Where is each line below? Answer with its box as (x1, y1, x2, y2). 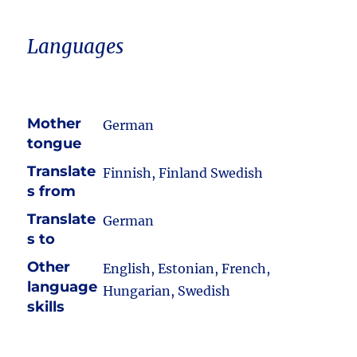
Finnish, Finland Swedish (103, 165, 264, 181)
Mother (27, 115, 82, 132)
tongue (27, 135, 82, 152)
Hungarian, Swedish (103, 283, 231, 299)
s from (27, 182, 76, 200)
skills (27, 298, 65, 316)
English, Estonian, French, (103, 261, 271, 277)
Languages (27, 34, 124, 59)
